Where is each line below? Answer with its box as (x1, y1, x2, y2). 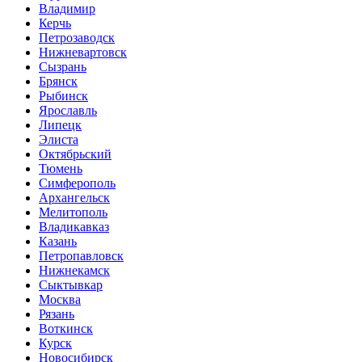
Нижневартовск (39, 45, 127, 59)
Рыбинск (39, 89, 88, 103)
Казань (39, 234, 77, 248)
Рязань (39, 307, 74, 321)
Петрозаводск (39, 31, 115, 44)
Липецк (39, 118, 82, 132)
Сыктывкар (39, 278, 103, 292)
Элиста (39, 133, 78, 146)
